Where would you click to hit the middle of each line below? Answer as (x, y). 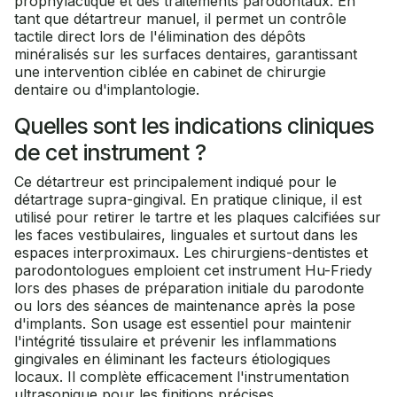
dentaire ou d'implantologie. (107, 90)
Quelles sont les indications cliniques (194, 126)
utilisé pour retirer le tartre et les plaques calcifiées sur (198, 218)
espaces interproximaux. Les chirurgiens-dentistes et (191, 253)
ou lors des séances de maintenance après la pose (185, 306)
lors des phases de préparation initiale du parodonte (189, 288)
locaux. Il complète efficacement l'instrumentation (182, 377)
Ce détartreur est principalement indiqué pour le (175, 182)
